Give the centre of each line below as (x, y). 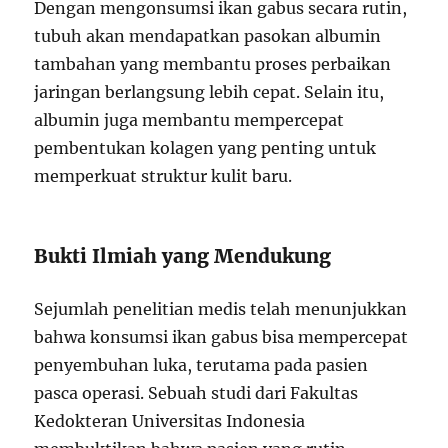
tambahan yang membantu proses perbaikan (213, 63)
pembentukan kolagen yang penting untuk (205, 147)
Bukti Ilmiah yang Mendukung (183, 255)
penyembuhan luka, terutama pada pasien (201, 364)
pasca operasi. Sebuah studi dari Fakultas (196, 392)
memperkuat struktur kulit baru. (163, 175)
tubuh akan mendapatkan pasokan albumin (208, 35)
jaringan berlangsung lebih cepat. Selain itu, (209, 91)
